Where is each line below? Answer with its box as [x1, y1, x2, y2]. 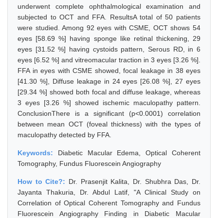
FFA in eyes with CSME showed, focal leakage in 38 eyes [18, 67, 200, 74]
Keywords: [18, 149, 58, 157]
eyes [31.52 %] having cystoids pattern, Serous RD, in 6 [18, 45, 200, 53]
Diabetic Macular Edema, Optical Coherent [57, 149, 201, 157]
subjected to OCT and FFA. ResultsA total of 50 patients [18, 13, 200, 21]
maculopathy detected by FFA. [18, 131, 111, 139]
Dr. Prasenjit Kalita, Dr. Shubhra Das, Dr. [69, 178, 200, 185]
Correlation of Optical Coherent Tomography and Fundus [18, 199, 200, 207]
